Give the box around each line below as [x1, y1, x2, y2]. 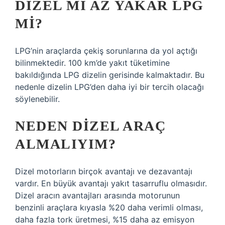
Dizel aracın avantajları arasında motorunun [15, 190, 180, 200]
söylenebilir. [15, 94, 60, 104]
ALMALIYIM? [15, 136, 116, 152]
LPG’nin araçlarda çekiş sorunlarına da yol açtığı [15, 46, 197, 56]
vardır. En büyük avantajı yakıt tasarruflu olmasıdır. [15, 178, 207, 188]
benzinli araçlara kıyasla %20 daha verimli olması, [15, 202, 203, 212]
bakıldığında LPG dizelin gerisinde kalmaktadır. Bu [15, 70, 204, 80]
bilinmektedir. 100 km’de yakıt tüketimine [15, 58, 170, 68]
